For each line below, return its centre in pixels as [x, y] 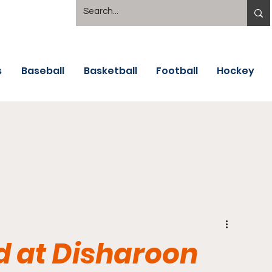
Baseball [43, 71]
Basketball [110, 71]
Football [177, 71]
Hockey [236, 71]
